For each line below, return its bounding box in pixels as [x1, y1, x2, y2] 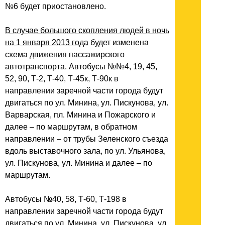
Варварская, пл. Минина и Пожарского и [5, 110, 156, 120]
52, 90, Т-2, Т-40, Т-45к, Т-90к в [5, 74, 119, 83]
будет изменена [88, 38, 149, 47]
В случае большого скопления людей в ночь [5, 26, 169, 35]
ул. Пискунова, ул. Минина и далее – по [5, 159, 152, 168]
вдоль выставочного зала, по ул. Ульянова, [5, 147, 166, 156]
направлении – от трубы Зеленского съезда [5, 135, 168, 144]
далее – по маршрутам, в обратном [5, 123, 137, 132]
